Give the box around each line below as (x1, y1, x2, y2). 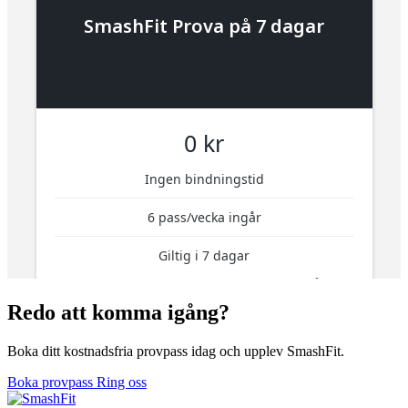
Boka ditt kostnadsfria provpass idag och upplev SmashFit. (7, 342, 344, 359)
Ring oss (97, 373, 147, 390)
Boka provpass (7, 373, 97, 390)
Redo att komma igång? (7, 300, 229, 324)
